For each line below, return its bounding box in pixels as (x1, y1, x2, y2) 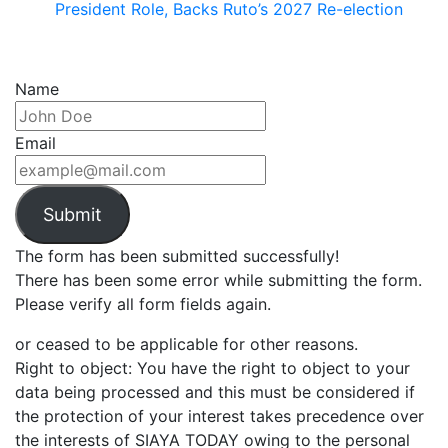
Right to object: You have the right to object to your (15, 358, 410, 378)
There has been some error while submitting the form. (15, 270, 422, 290)
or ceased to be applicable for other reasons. (15, 334, 358, 354)
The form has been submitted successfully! (15, 246, 339, 266)
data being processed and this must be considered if (15, 382, 415, 402)
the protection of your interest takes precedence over (15, 406, 424, 426)
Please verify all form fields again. (15, 294, 271, 314)
